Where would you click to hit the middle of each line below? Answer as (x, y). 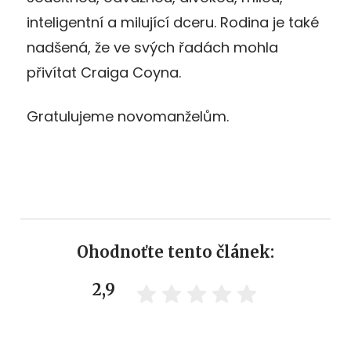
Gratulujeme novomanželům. (128, 116)
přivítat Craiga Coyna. (104, 72)
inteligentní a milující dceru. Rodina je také (173, 22)
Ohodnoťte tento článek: (175, 251)
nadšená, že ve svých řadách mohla (152, 47)
